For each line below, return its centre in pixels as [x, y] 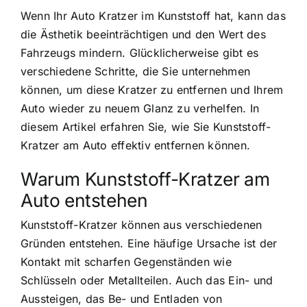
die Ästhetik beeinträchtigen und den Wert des [143, 34]
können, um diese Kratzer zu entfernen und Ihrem [152, 89]
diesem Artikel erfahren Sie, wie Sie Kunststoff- [146, 126]
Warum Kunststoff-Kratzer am [145, 179]
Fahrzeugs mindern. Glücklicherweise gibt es [140, 52]
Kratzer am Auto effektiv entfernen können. [136, 145]
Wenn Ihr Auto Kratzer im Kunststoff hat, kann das [153, 15]
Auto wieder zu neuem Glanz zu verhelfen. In [140, 108]
